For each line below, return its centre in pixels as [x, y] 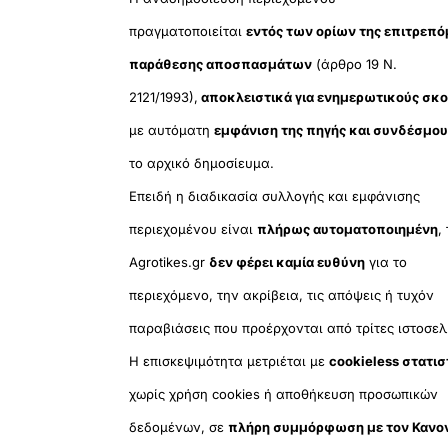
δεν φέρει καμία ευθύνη [287, 262]
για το [386, 262]
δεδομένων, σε [179, 427]
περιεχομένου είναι [193, 229]
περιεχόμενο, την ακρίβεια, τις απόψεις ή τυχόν [282, 295]
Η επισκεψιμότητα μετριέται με [229, 361]
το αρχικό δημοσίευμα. [202, 163]
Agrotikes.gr [169, 262]
